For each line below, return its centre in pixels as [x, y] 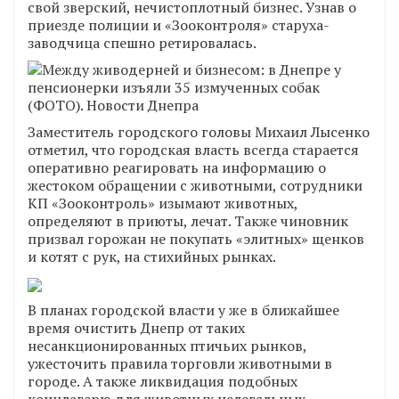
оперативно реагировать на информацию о [177, 167]
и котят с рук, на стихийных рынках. [152, 256]
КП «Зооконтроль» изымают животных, [163, 203]
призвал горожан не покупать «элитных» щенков [196, 238]
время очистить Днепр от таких [136, 327]
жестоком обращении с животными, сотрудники [195, 185]
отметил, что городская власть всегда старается [193, 149]
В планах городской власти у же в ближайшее [183, 309]
